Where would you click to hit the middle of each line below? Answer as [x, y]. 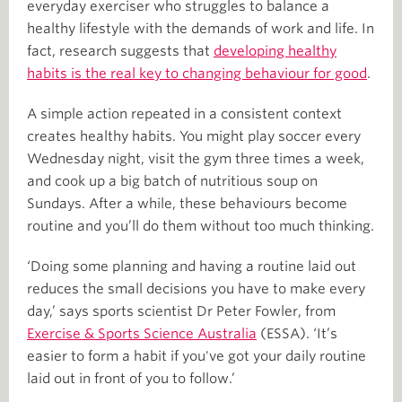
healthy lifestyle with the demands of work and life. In [201, 28]
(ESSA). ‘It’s [297, 333]
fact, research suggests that [120, 51]
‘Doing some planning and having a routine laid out [192, 266]
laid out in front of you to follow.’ [131, 378]
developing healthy [275, 51]
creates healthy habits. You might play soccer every [194, 136]
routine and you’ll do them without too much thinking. [201, 226]
